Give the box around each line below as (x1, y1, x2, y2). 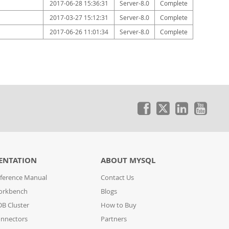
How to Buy (101, 201, 137, 210)
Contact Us (101, 173, 134, 182)
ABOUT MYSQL (101, 155, 156, 166)
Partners (101, 215, 127, 223)
